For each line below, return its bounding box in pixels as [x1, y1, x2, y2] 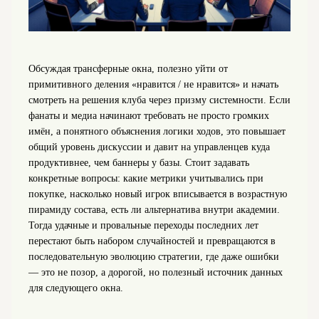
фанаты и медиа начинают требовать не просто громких [28, 110, 269, 122]
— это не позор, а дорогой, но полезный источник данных [28, 267, 283, 278]
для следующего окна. [28, 283, 123, 294]
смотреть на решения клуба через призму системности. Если [28, 95, 291, 106]
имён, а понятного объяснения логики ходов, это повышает [28, 126, 286, 137]
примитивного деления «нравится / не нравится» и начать [28, 79, 278, 90]
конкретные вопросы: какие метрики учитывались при [28, 173, 263, 184]
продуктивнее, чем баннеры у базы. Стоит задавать [28, 157, 249, 169]
